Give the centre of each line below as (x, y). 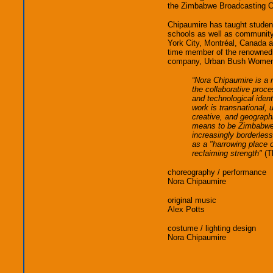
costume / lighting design (212, 228)
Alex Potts (186, 209)
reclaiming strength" (227, 153)
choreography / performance (217, 172)
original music (192, 200)
